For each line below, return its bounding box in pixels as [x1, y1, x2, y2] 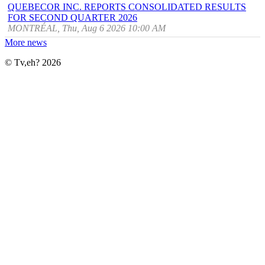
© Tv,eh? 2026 [5, 57, 61, 68]
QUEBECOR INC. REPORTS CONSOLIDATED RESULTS [8, 2, 246, 12]
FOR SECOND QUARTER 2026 [8, 12, 137, 23]
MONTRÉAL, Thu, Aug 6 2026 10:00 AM [8, 23, 166, 34]
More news [5, 37, 47, 48]
